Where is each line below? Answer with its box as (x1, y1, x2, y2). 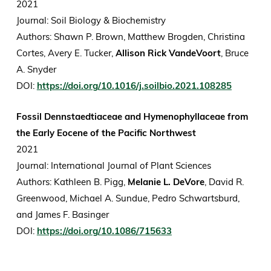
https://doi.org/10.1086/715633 (36, 225, 172, 237)
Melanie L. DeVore (127, 176, 204, 188)
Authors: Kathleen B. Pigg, (16, 176, 128, 188)
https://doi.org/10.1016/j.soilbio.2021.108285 (36, 80, 232, 92)
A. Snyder (16, 64, 59, 76)
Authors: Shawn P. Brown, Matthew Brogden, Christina (16, 31, 245, 43)
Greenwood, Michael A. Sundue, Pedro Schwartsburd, (16, 192, 240, 204)
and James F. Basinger (16, 209, 111, 221)
